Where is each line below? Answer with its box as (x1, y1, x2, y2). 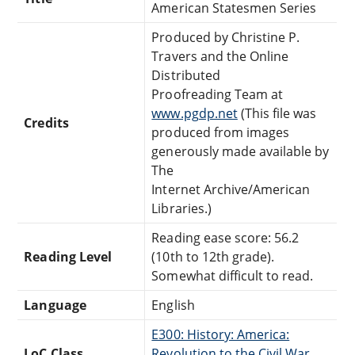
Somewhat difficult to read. (151, 266, 314, 284)
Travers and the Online (151, 47, 289, 65)
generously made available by (151, 142, 330, 160)
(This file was (237, 104, 317, 122)
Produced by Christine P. (151, 28, 300, 46)
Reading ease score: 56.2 (151, 228, 300, 246)
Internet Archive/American (151, 180, 311, 198)
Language (24, 296, 86, 314)
